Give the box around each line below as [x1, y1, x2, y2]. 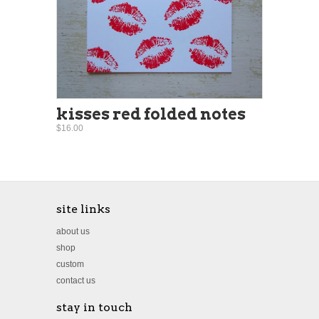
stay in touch [56, 300, 132, 314]
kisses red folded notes [56, 104, 246, 123]
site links [56, 202, 110, 216]
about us [56, 226, 90, 236]
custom [56, 258, 84, 269]
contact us [56, 275, 95, 286]
